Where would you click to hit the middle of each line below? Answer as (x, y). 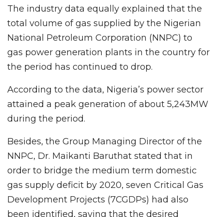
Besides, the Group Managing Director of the (105, 142)
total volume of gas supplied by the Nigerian (104, 23)
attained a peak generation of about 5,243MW (108, 104)
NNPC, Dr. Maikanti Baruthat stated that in (100, 156)
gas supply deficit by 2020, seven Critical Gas (105, 185)
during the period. (46, 119)
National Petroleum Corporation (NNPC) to (100, 38)
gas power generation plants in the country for (108, 53)
